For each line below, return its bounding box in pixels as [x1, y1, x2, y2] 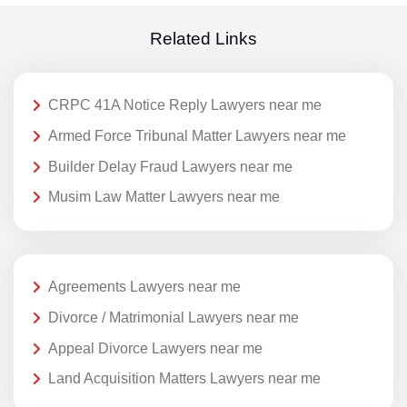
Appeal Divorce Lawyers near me [48, 340, 263, 356]
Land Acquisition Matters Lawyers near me [48, 371, 321, 387]
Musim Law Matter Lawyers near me [48, 189, 280, 205]
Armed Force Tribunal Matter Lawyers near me [48, 128, 346, 144]
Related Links [150, 29, 257, 49]
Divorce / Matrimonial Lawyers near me [48, 310, 299, 326]
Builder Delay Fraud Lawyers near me [48, 158, 293, 174]
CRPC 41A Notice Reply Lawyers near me [48, 97, 322, 114]
